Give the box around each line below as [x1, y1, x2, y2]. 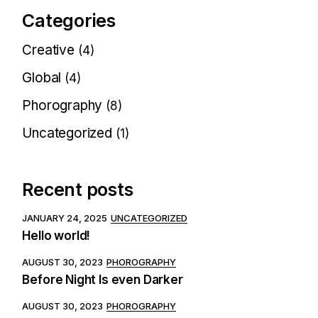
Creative [22, 42, 75, 59]
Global [22, 70, 62, 87]
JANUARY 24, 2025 [22, 212, 108, 224]
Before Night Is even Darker [22, 273, 183, 287]
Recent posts [22, 179, 133, 201]
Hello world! [22, 229, 91, 243]
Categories [22, 10, 116, 32]
